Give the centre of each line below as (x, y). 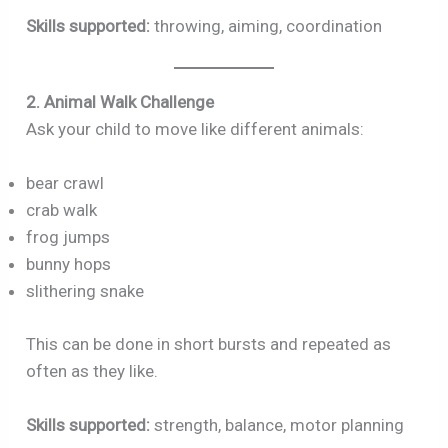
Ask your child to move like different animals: (195, 128)
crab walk (62, 210)
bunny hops (69, 264)
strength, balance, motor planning (277, 424)
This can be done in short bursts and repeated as (209, 343)
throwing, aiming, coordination (266, 25)
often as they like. (92, 370)
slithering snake (85, 291)
